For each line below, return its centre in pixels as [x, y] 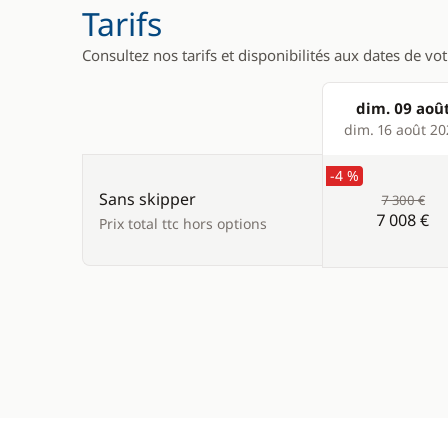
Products [357, 130]
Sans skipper [147, 199]
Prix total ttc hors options [183, 223]
